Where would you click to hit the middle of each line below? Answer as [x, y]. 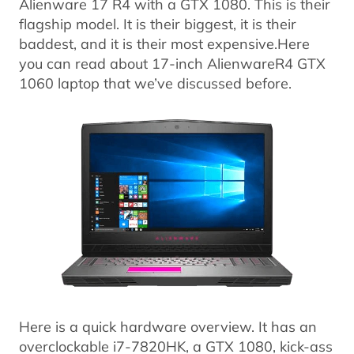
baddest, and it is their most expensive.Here [164, 43]
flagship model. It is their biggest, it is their [158, 23]
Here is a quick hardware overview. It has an [168, 327]
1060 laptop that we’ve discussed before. [155, 83]
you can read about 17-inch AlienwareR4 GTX [172, 63]
